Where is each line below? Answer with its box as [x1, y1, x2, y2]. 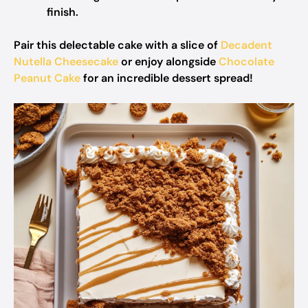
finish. [47, 5, 78, 19]
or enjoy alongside [118, 54, 219, 69]
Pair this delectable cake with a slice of [14, 38, 221, 52]
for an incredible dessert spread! [80, 71, 253, 85]
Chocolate [219, 54, 274, 69]
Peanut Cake [14, 71, 80, 85]
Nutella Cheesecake [14, 54, 118, 69]
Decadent [221, 38, 272, 52]
